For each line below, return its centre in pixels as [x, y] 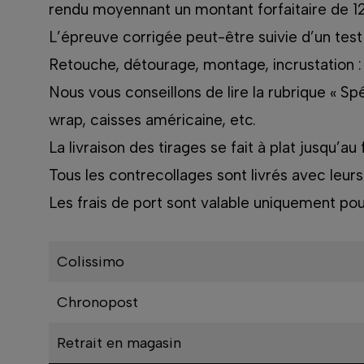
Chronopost [97, 303]
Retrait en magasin [119, 343]
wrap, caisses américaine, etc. [152, 120]
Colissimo [90, 262]
